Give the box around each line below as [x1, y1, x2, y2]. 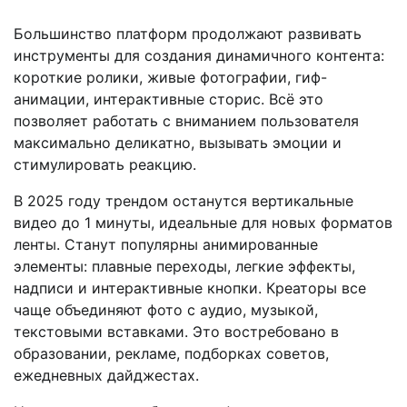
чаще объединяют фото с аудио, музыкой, [14, 300, 318, 319]
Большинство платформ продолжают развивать [14, 24, 362, 43]
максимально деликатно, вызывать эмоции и [14, 133, 342, 152]
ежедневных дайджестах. [14, 365, 199, 384]
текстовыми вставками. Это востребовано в [14, 322, 339, 341]
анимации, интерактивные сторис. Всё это [14, 89, 323, 108]
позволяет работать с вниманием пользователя [14, 111, 359, 130]
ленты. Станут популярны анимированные [14, 234, 318, 253]
